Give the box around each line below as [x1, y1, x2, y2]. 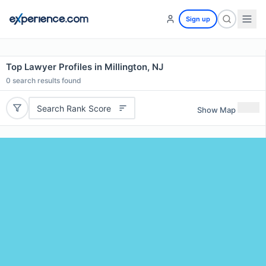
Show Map [197, 104, 236, 115]
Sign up [186, 15, 210, 23]
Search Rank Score [36, 103, 111, 113]
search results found [11, 76, 81, 85]
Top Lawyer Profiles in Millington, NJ [6, 61, 163, 72]
